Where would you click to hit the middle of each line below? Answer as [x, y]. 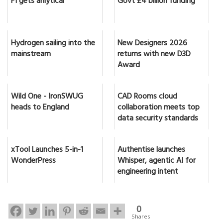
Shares [141, 217]
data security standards [158, 119]
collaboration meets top [159, 108]
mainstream [31, 55]
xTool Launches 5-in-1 [47, 151]
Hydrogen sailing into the [53, 44]
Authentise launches [151, 151]
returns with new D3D [154, 55]
